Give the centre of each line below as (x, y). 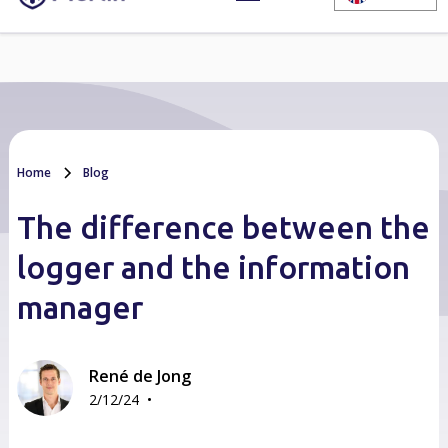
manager (79, 307)
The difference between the (223, 227)
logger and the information (213, 267)
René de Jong (139, 376)
